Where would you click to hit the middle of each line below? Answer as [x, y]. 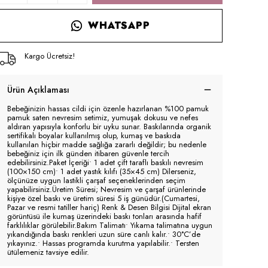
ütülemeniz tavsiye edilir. [48, 252]
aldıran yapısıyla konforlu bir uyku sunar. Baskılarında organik [109, 126]
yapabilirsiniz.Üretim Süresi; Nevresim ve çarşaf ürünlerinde [106, 189]
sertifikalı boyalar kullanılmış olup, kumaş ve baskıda [94, 135]
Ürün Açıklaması [38, 89]
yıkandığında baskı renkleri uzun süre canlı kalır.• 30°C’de [104, 234]
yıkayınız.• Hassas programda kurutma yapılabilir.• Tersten [103, 243]
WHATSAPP [119, 25]
